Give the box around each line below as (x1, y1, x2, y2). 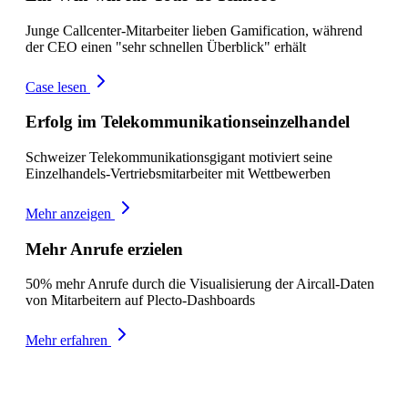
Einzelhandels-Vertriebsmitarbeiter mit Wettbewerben (25, 165, 331, 181)
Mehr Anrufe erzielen (25, 239, 183, 259)
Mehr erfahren (25, 332, 107, 349)
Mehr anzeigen (25, 205, 111, 221)
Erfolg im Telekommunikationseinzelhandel (25, 112, 350, 132)
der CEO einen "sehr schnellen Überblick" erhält (25, 38, 306, 55)
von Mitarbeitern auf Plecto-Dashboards (25, 292, 255, 309)
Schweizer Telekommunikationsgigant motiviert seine (25, 148, 332, 165)
